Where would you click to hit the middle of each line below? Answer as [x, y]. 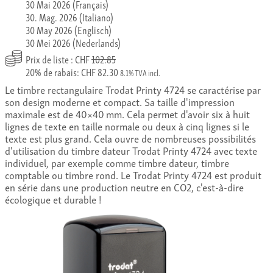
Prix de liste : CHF [58, 58]
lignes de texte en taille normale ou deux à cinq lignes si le [127, 126]
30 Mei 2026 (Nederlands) [73, 42]
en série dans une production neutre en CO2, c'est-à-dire [124, 186]
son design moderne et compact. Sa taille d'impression [120, 101]
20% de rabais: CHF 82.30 [73, 71]
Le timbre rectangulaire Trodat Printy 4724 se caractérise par [133, 89]
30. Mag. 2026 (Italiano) [69, 16]
